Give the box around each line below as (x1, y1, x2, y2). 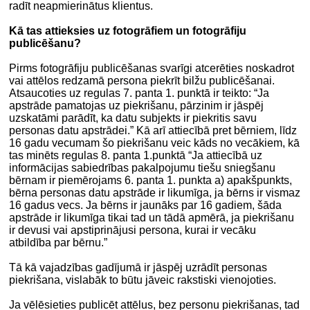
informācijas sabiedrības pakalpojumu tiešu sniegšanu (9, 161, 276, 174)
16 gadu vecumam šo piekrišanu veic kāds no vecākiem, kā (9, 136, 300, 149)
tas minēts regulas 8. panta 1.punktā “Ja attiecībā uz (9, 149, 263, 161)
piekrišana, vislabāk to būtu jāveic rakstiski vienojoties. (9, 273, 277, 286)
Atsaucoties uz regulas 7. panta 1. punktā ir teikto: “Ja (9, 86, 270, 99)
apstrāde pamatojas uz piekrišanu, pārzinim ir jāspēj (9, 99, 264, 111)
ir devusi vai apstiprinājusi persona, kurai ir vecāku (9, 224, 257, 236)
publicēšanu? (9, 37, 82, 49)
